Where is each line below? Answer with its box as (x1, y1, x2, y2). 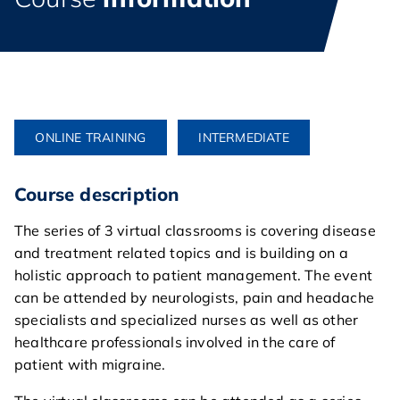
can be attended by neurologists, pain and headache (14, 288, 375, 306)
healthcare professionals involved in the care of (14, 333, 336, 351)
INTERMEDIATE (198, 129, 289, 146)
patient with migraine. (14, 355, 166, 373)
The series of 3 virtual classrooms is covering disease (14, 221, 376, 239)
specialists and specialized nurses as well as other (14, 311, 359, 329)
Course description (14, 183, 179, 205)
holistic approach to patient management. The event (14, 266, 373, 284)
